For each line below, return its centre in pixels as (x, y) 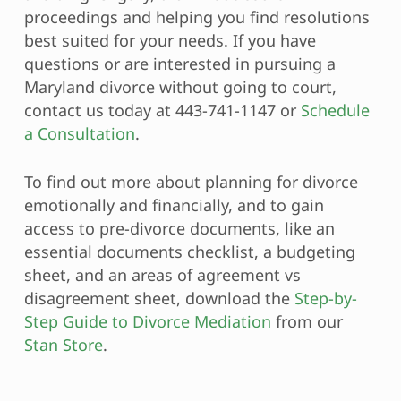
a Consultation (79, 133)
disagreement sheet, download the (159, 298)
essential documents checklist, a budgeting (189, 251)
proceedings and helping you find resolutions (196, 17)
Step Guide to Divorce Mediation (147, 321)
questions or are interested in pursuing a (179, 63)
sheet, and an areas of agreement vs (162, 274)
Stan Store (63, 344)
